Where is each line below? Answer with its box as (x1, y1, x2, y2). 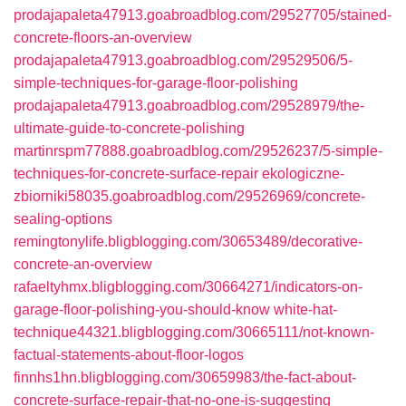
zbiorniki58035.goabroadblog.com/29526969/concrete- (14, 188, 365, 204)
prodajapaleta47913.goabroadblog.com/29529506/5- (14, 53, 353, 68)
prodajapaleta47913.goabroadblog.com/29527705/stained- (14, 7, 391, 23)
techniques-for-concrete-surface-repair (14, 166, 258, 181)
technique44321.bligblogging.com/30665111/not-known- (14, 324, 374, 340)
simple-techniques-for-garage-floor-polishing (14, 75, 298, 91)
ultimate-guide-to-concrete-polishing (14, 121, 245, 136)
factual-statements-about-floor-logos (14, 347, 244, 362)
